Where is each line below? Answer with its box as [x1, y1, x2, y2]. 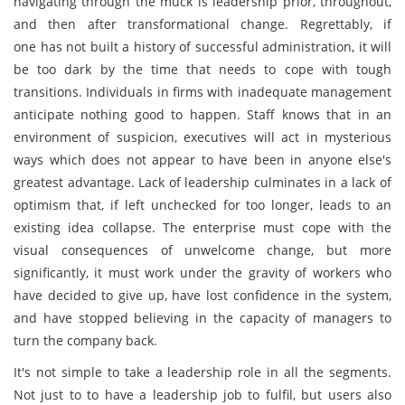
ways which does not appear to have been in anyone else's [14, 151, 391, 168]
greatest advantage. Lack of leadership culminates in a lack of [14, 174, 391, 191]
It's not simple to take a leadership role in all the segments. [14, 363, 391, 381]
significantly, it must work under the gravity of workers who [14, 264, 391, 281]
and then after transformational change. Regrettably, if [14, 15, 391, 33]
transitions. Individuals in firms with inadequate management [14, 83, 391, 100]
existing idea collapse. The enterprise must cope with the [14, 219, 391, 236]
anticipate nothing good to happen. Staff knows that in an [14, 106, 391, 123]
